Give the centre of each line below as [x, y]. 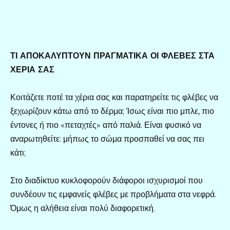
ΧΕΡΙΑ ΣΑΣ [32, 69]
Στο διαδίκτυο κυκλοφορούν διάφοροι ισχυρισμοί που [107, 181]
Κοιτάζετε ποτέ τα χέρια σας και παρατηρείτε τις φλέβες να [114, 97]
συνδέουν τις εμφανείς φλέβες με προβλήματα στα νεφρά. [113, 195]
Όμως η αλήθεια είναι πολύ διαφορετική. [83, 208]
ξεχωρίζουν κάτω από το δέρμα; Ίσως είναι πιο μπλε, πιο [112, 111]
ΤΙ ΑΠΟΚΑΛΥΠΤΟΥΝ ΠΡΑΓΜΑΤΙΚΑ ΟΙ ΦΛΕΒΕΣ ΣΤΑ [112, 55]
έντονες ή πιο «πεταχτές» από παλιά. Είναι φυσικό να [106, 125]
